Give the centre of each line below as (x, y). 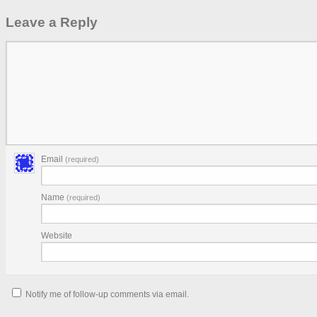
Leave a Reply (52, 23)
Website (57, 236)
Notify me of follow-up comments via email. (107, 295)
